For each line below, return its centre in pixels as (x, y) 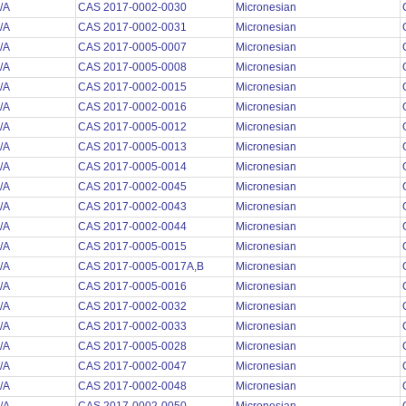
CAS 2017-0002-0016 (134, 107)
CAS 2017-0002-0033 (134, 327)
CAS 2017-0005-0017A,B (142, 267)
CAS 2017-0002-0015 (134, 87)
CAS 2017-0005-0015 (134, 247)
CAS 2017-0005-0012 (134, 127)
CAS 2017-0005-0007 (134, 48)
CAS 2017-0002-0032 (134, 307)
